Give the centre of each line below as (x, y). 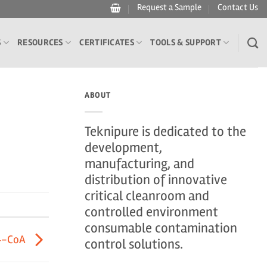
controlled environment (151, 212)
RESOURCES (40, 42)
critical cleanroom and (147, 196)
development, (123, 148)
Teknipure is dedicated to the (165, 131)
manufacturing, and (139, 164)
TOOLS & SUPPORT (186, 42)
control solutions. (134, 244)
